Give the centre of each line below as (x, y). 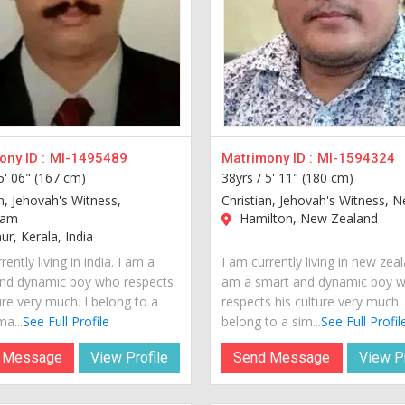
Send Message (282, 357)
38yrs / (244, 177)
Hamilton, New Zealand (307, 218)
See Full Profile (66, 321)
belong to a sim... (272, 321)
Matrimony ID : (268, 158)
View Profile (130, 357)
